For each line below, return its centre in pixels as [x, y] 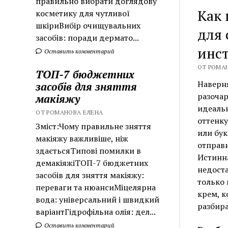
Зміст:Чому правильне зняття [94, 126]
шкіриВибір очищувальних [88, 25]
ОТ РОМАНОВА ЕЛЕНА [69, 112]
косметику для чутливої [83, 13]
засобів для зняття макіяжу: [90, 175]
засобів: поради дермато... [88, 37]
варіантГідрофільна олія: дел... [96, 211]
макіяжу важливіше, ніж [82, 138]
